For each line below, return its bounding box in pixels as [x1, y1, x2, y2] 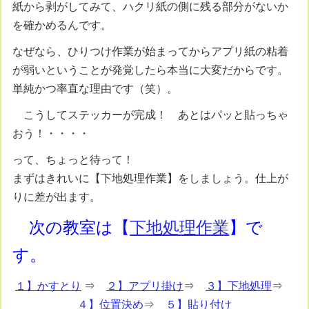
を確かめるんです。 [12, 19, 112, 31]
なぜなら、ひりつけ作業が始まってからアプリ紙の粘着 [12, 45, 289, 57]
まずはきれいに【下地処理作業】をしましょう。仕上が [12, 172, 289, 185]
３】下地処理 [206, 280, 272, 292]
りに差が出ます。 [12, 191, 101, 203]
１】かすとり [15, 280, 81, 292]
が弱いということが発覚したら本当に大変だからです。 [12, 63, 289, 76]
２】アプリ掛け [106, 280, 183, 292]
